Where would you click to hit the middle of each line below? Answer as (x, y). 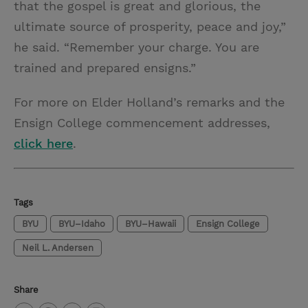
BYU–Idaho (82, 223)
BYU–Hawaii (151, 223)
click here (43, 143)
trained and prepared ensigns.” (105, 67)
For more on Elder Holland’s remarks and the (149, 102)
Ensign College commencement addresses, (142, 122)
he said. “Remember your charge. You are (136, 47)
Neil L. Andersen (58, 247)
